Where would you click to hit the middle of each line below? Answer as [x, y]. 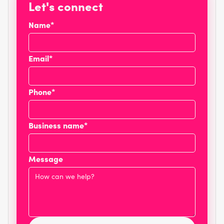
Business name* [58, 125]
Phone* [42, 91]
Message [46, 158]
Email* [40, 58]
